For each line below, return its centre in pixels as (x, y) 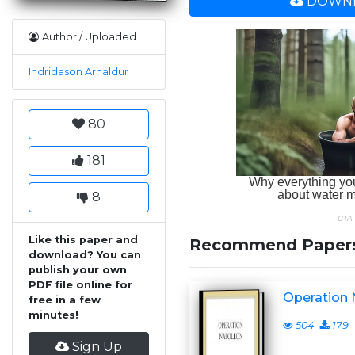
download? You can (85, 255)
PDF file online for (80, 285)
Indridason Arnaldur (78, 72)
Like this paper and (83, 240)
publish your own (78, 270)
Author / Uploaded (89, 37)
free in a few (65, 300)
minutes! (53, 315)
